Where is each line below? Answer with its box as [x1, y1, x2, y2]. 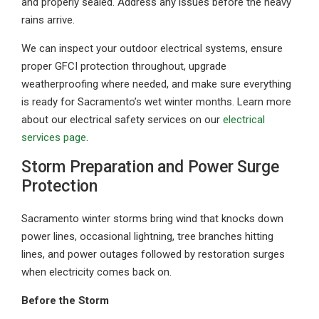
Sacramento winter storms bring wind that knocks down [21, 212, 283, 225]
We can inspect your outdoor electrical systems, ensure [21, 42, 283, 55]
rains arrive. [21, 14, 75, 26]
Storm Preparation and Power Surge [21, 157, 279, 177]
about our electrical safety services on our [21, 113, 223, 126]
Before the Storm [21, 294, 109, 307]
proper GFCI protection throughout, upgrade [21, 60, 226, 73]
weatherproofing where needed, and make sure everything [21, 78, 291, 90]
